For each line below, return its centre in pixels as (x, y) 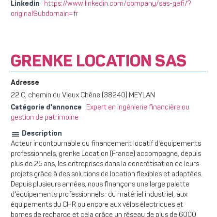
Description (41, 134)
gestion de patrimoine (45, 118)
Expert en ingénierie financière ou (138, 108)
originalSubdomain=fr (44, 15)
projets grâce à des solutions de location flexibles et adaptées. (107, 175)
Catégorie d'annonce (46, 108)
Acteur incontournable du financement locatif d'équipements (106, 144)
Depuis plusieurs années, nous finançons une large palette (100, 185)
